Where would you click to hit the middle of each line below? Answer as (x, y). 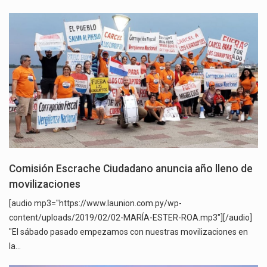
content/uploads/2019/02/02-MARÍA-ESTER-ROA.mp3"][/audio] (131, 218)
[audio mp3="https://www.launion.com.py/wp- (95, 204)
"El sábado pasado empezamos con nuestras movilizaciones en (128, 232)
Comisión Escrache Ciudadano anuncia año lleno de (131, 169)
